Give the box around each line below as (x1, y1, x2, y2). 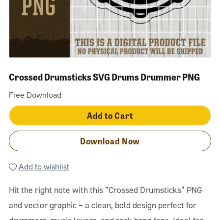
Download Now (80, 134, 140, 147)
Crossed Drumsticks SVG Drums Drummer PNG (8, 69, 200, 83)
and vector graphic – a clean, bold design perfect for (8, 199, 196, 211)
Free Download (8, 90, 61, 100)
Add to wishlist (18, 162, 69, 172)
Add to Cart (87, 109, 133, 121)
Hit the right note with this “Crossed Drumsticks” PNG (8, 184, 202, 196)
